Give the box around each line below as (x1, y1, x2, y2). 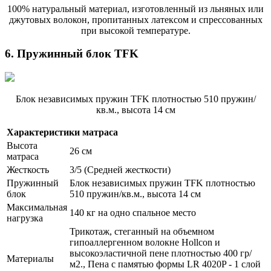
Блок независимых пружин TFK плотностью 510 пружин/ (15, 94, 256, 105)
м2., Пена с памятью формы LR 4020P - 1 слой (70, 259, 261, 270)
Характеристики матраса (7, 127, 118, 138)
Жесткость (7, 165, 49, 175)
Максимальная (7, 202, 67, 213)
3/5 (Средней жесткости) (70, 165, 171, 175)
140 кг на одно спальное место (70, 207, 196, 218)
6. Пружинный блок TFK (5, 47, 139, 60)
